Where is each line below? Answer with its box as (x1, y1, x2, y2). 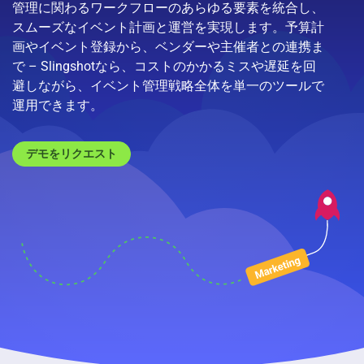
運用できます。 (12, 97, 103, 113)
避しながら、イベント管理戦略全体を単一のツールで (12, 77, 324, 93)
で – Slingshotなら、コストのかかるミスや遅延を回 (12, 58, 316, 74)
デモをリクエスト (26, 146, 117, 160)
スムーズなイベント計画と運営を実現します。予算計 (12, 19, 324, 35)
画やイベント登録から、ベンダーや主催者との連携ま (12, 38, 324, 54)
